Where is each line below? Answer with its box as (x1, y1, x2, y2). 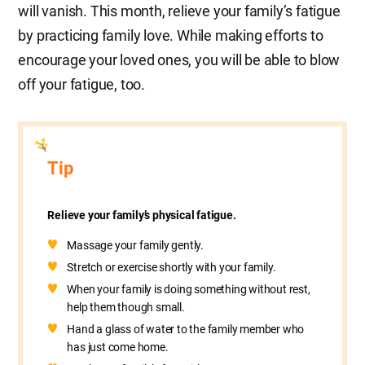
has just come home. (67, 341, 169, 354)
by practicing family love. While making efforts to (18, 27, 323, 45)
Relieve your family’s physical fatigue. (47, 209, 236, 222)
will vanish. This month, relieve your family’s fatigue (18, 2, 341, 20)
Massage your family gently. (67, 239, 204, 253)
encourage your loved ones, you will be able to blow (18, 51, 341, 69)
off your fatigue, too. (18, 76, 145, 94)
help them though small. (67, 301, 185, 314)
